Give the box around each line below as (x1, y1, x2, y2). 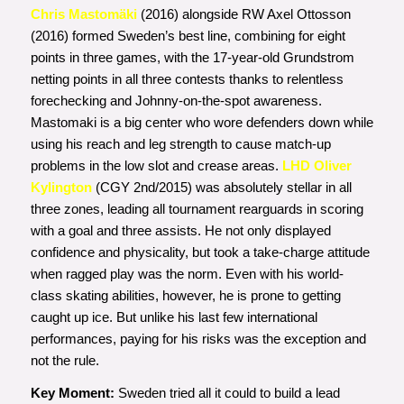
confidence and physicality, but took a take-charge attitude (30, 243, 370, 260)
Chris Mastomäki (30, 5, 137, 22)
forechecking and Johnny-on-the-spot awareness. (30, 92, 322, 108)
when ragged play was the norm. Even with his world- (30, 265, 344, 281)
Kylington (30, 179, 92, 195)
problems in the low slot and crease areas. (30, 157, 282, 173)
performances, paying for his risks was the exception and (30, 330, 366, 346)
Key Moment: (30, 385, 115, 401)
